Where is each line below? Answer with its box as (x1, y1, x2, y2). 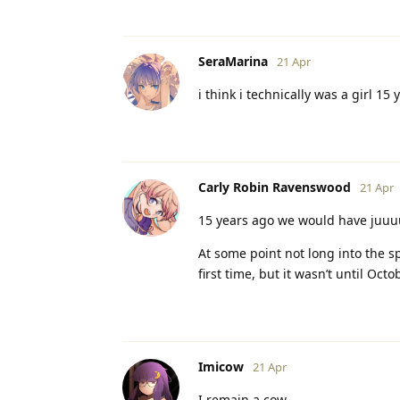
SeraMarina (198, 52, 268, 70)
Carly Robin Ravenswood (198, 178, 351, 196)
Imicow (198, 357, 244, 375)
